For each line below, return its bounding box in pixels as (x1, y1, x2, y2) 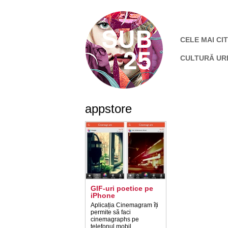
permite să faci (91, 209, 131, 216)
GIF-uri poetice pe (91, 184, 153, 192)
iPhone (91, 191, 115, 199)
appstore (85, 102, 132, 116)
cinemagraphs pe (91, 216, 139, 223)
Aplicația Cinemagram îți (91, 202, 158, 209)
